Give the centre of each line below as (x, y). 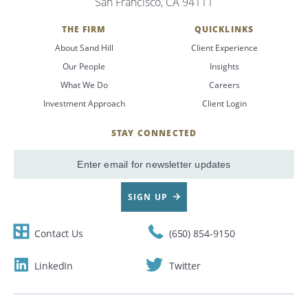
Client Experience (224, 47)
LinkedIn (54, 265)
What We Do (84, 85)
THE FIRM (84, 29)
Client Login (224, 103)
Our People (84, 66)
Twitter (185, 265)
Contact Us (59, 233)
